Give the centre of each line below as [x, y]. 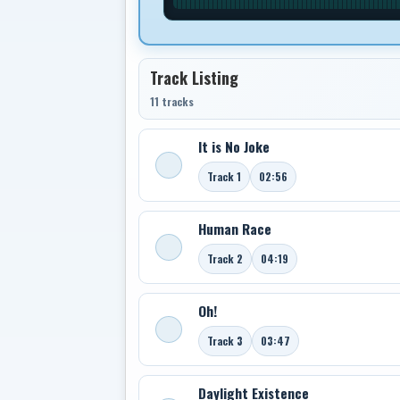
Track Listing [194, 78]
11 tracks [172, 101]
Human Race [235, 229]
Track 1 [224, 176]
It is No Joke [234, 146]
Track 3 [225, 341]
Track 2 [225, 258]
